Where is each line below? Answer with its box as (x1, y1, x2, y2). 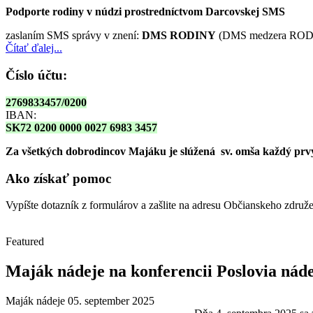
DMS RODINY (142, 29, 216, 42)
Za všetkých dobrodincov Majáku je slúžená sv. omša (6, 145, 263, 157)
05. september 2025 (68, 295, 154, 307)
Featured (6, 235, 44, 248)
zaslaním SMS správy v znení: (6, 29, 142, 42)
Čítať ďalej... (6, 42, 62, 54)
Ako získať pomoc (6, 170, 111, 186)
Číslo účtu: (6, 68, 67, 83)
